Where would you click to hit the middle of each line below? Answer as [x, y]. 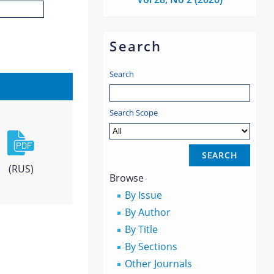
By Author [148, 212]
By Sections [151, 246]
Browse [127, 178]
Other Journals [159, 264]
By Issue [144, 195]
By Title [142, 229]
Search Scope [134, 113]
